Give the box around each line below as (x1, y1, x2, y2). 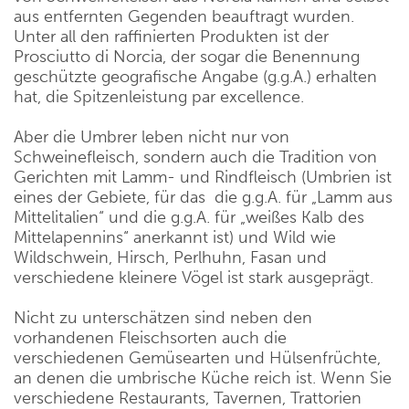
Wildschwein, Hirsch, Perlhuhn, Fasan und (14, 247, 327, 267)
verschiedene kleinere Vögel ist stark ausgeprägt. (14, 267, 373, 288)
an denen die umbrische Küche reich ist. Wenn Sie (14, 368, 392, 388)
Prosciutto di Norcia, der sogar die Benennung (14, 47, 360, 67)
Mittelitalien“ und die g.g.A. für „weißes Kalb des (14, 207, 364, 227)
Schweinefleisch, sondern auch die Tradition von (14, 147, 377, 167)
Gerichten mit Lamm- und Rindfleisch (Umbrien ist (14, 167, 392, 187)
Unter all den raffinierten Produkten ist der (14, 26, 329, 47)
